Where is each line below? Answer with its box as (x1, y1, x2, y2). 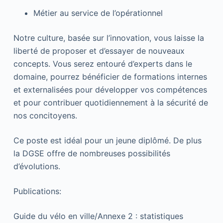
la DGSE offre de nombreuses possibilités (13, 148, 170, 158)
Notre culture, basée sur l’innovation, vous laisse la (13, 32, 204, 43)
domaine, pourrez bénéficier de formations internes (13, 71, 207, 82)
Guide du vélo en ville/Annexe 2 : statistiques (13, 211, 183, 221)
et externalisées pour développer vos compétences (13, 84, 207, 95)
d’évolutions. (13, 161, 60, 171)
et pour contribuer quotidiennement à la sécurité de (13, 97, 208, 108)
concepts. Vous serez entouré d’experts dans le (13, 58, 192, 69)
